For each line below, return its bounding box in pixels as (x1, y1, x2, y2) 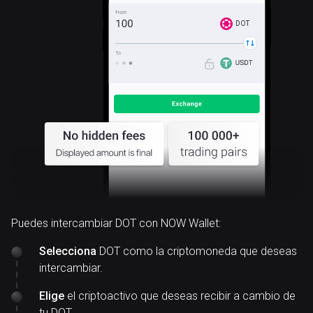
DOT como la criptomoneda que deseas (96, 245, 297, 258)
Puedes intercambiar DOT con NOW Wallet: (11, 217, 221, 230)
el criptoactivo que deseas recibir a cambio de (64, 289, 296, 303)
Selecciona (39, 245, 96, 258)
